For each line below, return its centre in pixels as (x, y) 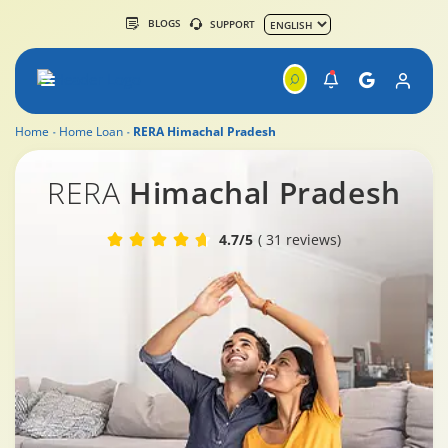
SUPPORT (232, 23)
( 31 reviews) (299, 239)
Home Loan (91, 131)
